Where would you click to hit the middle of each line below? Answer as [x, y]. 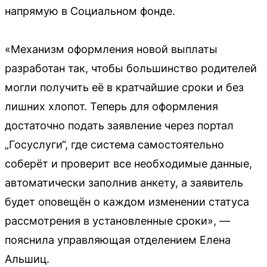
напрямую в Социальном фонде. [90, 11]
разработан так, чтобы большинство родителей [131, 68]
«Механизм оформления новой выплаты [111, 49]
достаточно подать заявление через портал [119, 125]
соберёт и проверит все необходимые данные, [128, 163]
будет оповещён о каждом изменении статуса [127, 201]
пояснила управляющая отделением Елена [118, 240]
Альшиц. [27, 259]
